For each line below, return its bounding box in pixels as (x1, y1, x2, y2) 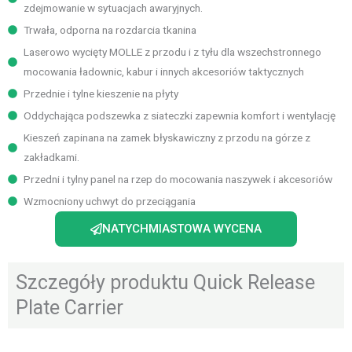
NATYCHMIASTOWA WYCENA (102, 221, 262, 236)
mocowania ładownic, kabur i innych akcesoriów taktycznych (24, 64, 304, 78)
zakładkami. (24, 150, 79, 163)
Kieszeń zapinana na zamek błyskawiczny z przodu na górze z (24, 130, 310, 144)
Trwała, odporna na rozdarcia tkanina (24, 23, 196, 36)
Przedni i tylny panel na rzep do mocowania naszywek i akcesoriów (24, 172, 332, 185)
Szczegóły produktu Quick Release (16, 270, 315, 294)
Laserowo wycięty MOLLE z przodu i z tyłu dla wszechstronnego (24, 45, 321, 58)
